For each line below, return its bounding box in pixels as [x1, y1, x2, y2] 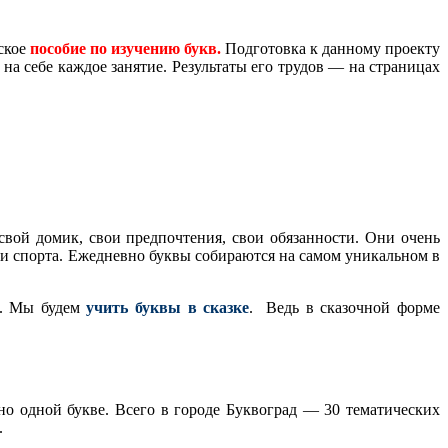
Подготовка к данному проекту [221, 39, 440, 57]
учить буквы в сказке [86, 298, 250, 316]
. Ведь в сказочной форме [249, 298, 441, 316]
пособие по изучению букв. [30, 39, 221, 57]
